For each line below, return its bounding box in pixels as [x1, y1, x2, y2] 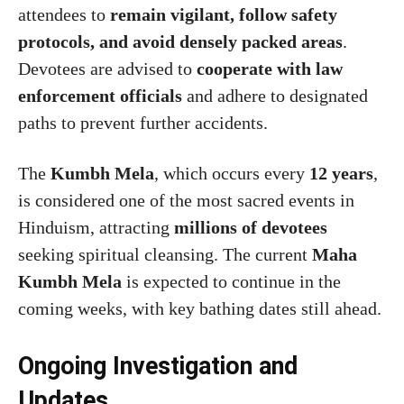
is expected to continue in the [122, 271, 341, 291]
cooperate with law [197, 58, 343, 78]
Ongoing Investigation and [18, 351, 298, 381]
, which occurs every [154, 162, 309, 183]
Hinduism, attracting [18, 216, 174, 237]
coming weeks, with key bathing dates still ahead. [18, 298, 381, 318]
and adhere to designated [182, 85, 368, 106]
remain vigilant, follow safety [110, 4, 337, 24]
